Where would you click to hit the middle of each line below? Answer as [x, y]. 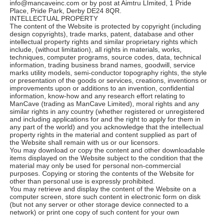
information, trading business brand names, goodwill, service [102, 65]
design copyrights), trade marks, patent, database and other [102, 34]
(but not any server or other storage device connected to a [99, 204]
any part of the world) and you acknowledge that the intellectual [107, 127]
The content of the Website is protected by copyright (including [105, 26]
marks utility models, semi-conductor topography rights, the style [108, 72]
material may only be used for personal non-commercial [95, 165]
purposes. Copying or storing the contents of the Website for [102, 173]
